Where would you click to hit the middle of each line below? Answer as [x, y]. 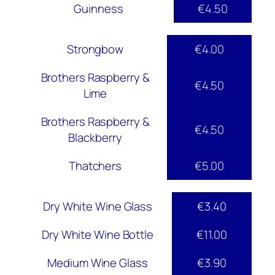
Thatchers [95, 166]
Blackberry [95, 138]
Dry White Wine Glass [98, 207]
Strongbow [95, 49]
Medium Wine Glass [98, 263]
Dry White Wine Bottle [98, 235]
